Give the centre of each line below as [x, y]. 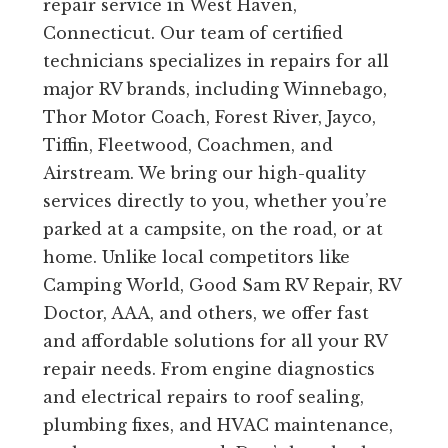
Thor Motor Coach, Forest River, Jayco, [209, 117]
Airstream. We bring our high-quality [204, 173]
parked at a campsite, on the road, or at [212, 229]
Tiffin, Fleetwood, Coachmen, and [187, 145]
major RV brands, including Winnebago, [214, 89]
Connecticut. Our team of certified [192, 33]
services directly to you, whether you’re [214, 201]
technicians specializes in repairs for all [215, 61]
